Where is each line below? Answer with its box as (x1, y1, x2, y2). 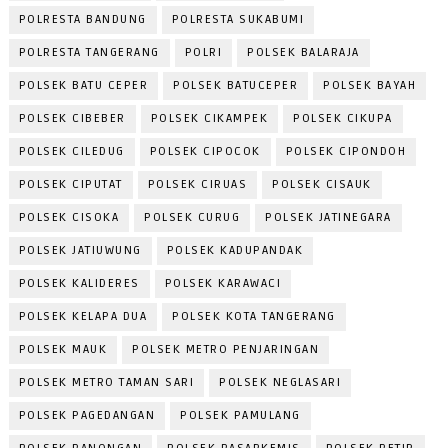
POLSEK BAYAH (323, 78, 417, 94)
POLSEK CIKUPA (293, 111, 393, 127)
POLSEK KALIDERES (18, 276, 140, 292)
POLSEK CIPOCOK (149, 144, 261, 160)
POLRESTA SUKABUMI (171, 12, 305, 28)
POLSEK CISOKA (18, 210, 120, 226)
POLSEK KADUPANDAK (166, 243, 304, 259)
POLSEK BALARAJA (247, 45, 360, 61)
